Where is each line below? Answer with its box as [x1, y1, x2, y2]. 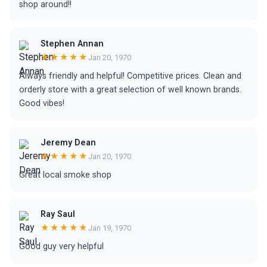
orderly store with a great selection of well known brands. [19, 85, 241, 95]
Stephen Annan [41, 39, 104, 49]
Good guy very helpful [19, 241, 104, 252]
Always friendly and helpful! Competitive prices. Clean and [19, 71, 241, 81]
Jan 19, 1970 [88, 223, 131, 232]
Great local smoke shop [19, 170, 111, 180]
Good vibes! [19, 98, 64, 108]
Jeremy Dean [41, 138, 96, 148]
